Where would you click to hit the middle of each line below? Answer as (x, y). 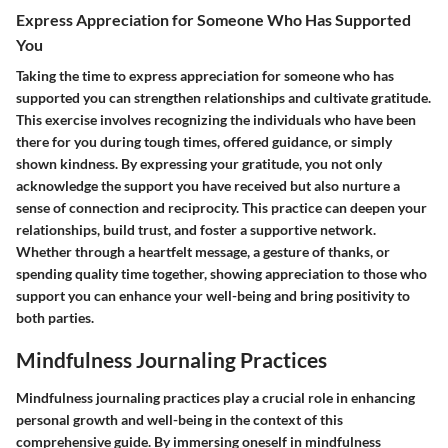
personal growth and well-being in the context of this (179, 419)
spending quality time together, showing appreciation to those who (221, 274)
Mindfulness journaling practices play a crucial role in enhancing (215, 397)
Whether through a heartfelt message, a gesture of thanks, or (203, 252)
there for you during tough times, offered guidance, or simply (204, 142)
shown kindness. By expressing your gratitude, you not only (199, 164)
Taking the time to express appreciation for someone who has (205, 76)
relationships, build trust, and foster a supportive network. (196, 230)
